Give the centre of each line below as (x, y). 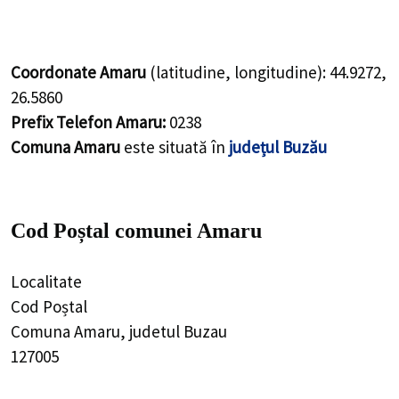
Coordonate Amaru (78, 72)
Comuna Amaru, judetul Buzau (119, 331)
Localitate (46, 281)
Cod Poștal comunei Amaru (136, 231)
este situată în (175, 147)
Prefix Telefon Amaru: (88, 122)
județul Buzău (278, 147)
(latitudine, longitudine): (238, 72)
